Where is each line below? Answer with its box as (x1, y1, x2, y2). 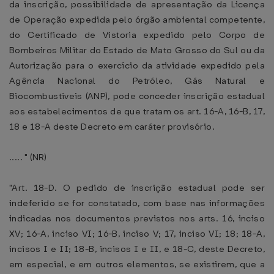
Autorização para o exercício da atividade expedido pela (9, 59, 265, 72)
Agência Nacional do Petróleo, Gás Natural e (9, 75, 265, 87)
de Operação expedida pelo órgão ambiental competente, (9, 13, 265, 26)
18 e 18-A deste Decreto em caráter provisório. (9, 120, 215, 133)
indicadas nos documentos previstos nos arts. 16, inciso (9, 212, 265, 224)
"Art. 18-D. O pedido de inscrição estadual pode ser (9, 182, 265, 194)
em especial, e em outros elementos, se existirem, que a (9, 258, 265, 270)
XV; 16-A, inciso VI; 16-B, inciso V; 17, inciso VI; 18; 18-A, (9, 228, 265, 240)
